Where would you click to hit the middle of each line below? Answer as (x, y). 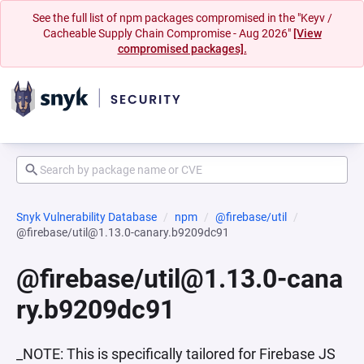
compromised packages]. (182, 49)
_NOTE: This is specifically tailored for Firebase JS (176, 354)
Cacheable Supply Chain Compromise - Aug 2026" (168, 33)
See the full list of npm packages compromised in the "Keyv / (182, 18)
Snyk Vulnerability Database (87, 217)
